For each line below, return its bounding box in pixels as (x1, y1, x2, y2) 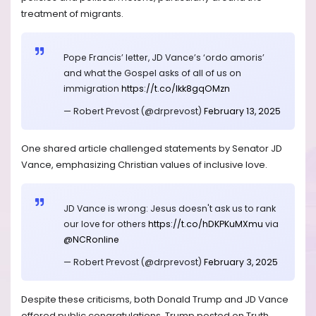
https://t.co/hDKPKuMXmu (148, 218, 263, 231)
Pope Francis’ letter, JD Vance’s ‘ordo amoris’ (63, 51, 265, 64)
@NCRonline (63, 233, 119, 246)
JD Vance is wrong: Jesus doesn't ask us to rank (63, 202, 276, 215)
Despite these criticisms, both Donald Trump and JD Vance (21, 292, 288, 306)
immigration (63, 83, 121, 95)
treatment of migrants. (21, 7, 123, 21)
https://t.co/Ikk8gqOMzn (121, 83, 230, 95)
